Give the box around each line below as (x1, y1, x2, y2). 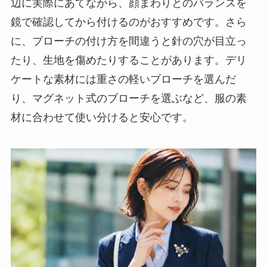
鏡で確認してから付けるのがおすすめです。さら (10, 16, 247, 29)
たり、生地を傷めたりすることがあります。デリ (10, 54, 247, 67)
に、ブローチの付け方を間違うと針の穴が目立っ (10, 35, 247, 48)
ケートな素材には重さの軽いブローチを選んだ (10, 73, 236, 86)
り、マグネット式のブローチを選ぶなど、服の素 (10, 92, 247, 105)
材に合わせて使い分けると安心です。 (10, 111, 193, 124)
